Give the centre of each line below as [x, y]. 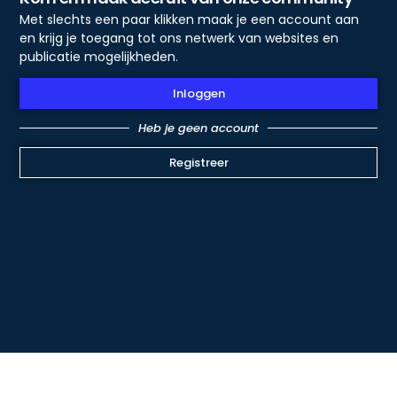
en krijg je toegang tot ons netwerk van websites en [179, 39]
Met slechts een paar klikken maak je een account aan [190, 20]
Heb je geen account [198, 128]
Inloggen [198, 94]
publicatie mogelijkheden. [99, 57]
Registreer [198, 163]
